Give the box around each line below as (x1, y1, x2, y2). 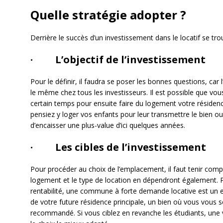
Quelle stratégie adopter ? (30, 6, 186, 23)
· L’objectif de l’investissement (30, 52, 208, 66)
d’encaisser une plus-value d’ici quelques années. (30, 120, 185, 130)
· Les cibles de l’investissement (30, 140, 209, 154)
